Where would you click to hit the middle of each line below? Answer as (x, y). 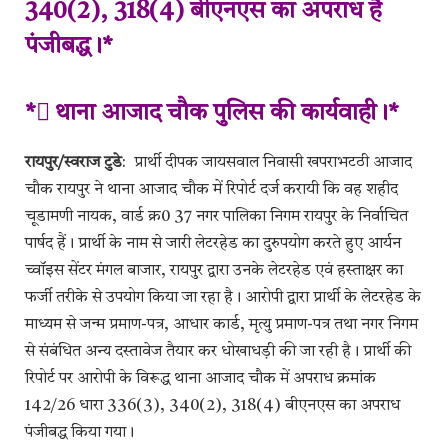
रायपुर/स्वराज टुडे (73, 163)
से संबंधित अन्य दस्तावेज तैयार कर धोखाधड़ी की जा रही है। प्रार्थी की (218, 352)
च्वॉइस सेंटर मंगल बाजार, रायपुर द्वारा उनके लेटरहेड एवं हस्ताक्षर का (214, 271)
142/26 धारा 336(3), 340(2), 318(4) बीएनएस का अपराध (212, 406)
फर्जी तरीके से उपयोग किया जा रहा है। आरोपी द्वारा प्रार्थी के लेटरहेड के (223, 298)
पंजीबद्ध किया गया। (79, 433)
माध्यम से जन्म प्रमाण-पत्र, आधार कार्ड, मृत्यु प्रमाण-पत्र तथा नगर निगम (221, 325)
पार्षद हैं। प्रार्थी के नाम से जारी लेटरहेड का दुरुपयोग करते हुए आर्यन (213, 244)
